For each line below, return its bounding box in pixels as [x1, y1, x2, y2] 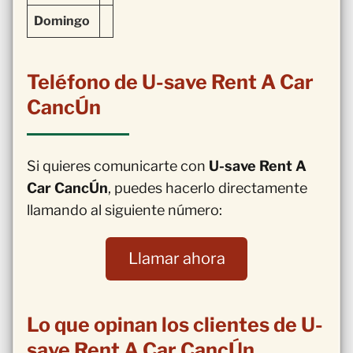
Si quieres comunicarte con [27, 157, 209, 174]
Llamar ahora [128, 249, 225, 269]
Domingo [34, 13, 90, 28]
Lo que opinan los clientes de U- [27, 312, 323, 336]
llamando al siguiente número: [27, 201, 222, 218]
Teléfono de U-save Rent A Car [27, 69, 314, 94]
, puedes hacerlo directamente [108, 179, 307, 196]
